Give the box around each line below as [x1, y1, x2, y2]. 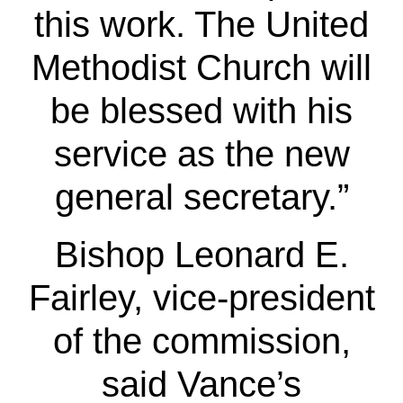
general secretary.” [54, 176, 349, 217]
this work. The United [34, 4, 369, 44]
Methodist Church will [31, 47, 372, 87]
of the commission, [52, 320, 351, 361]
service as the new [53, 133, 350, 174]
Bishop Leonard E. [54, 234, 349, 274]
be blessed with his [50, 90, 353, 130]
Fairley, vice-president [28, 277, 375, 318]
